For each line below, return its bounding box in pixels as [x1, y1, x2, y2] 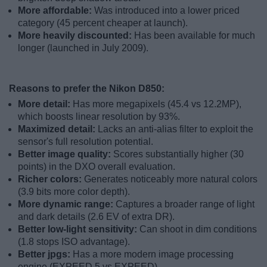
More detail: [18, 99, 73, 110]
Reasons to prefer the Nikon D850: [9, 83, 164, 94]
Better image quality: [18, 149, 113, 160]
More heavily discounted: [18, 30, 134, 41]
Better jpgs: [18, 249, 73, 260]
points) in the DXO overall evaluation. [18, 162, 175, 172]
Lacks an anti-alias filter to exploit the [98, 124, 253, 135]
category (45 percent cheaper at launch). [18, 18, 188, 29]
